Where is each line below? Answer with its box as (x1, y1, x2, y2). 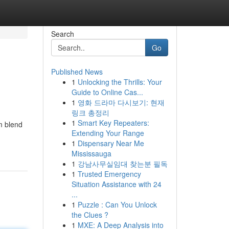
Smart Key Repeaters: (77, 118, 149, 128)
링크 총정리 (71, 107, 109, 118)
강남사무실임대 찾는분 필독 (77, 158, 168, 169)
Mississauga (71, 148, 111, 158)
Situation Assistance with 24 (71, 179, 162, 189)
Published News (51, 66, 103, 77)
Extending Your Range (71, 128, 144, 138)
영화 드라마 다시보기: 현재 (77, 97, 165, 107)
